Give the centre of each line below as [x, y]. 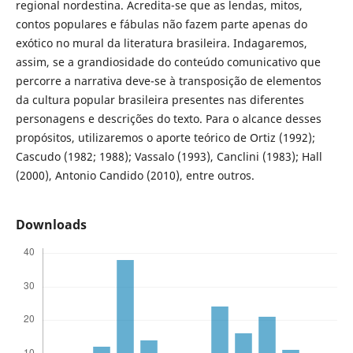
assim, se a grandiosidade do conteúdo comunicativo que [168, 62]
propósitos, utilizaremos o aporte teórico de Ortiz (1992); [165, 138]
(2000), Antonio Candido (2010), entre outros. [135, 176]
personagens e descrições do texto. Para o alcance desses [168, 119]
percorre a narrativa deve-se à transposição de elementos [168, 81]
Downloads [51, 225]
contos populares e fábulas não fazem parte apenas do [161, 24]
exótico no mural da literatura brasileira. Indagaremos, [161, 43]
